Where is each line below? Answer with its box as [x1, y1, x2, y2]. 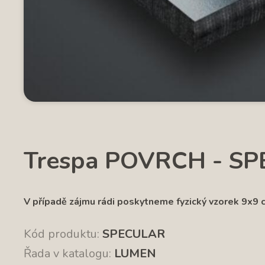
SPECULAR [102, 225, 165, 242]
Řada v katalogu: [24, 245, 111, 261]
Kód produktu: [24, 225, 99, 242]
